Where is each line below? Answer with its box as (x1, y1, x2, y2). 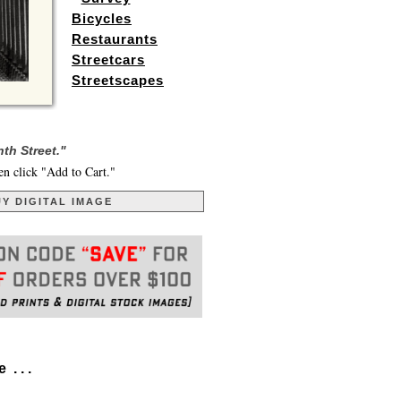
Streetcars (72, 52, 145, 67)
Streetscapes (72, 73, 164, 88)
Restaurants (72, 31, 158, 47)
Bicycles (72, 11, 132, 26)
